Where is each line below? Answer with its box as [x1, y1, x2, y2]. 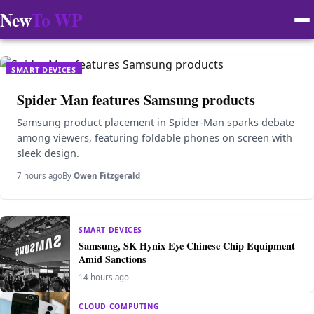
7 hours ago [17, 170, 62, 181]
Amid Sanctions [78, 251, 146, 266]
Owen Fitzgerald [74, 170, 140, 181]
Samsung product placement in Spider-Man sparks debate [17, 116, 294, 129]
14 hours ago [78, 271, 129, 282]
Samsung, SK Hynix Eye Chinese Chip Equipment [78, 238, 295, 253]
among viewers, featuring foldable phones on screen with [17, 131, 292, 144]
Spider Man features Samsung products [17, 90, 255, 110]
